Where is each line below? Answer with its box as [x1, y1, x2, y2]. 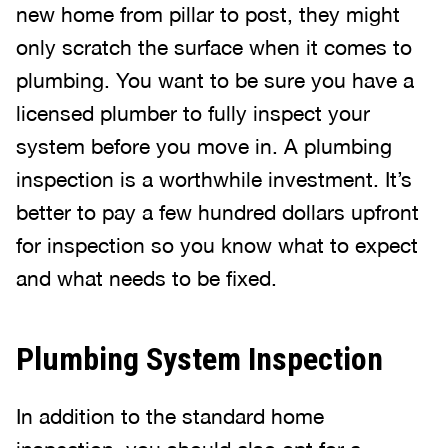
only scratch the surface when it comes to [16, 35, 412, 59]
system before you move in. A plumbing [16, 134, 392, 158]
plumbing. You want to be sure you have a [16, 68, 414, 92]
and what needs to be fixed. [16, 266, 277, 290]
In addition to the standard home [16, 404, 324, 428]
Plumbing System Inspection [16, 340, 383, 378]
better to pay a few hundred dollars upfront [16, 200, 419, 224]
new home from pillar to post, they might [16, 2, 400, 26]
